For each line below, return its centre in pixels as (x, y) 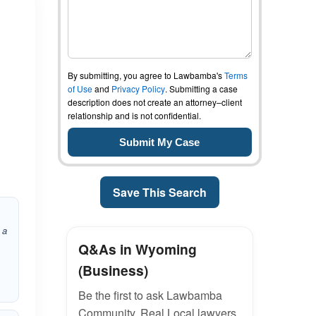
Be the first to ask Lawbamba (150, 295)
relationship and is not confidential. (134, 115)
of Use (80, 89)
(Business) (113, 270)
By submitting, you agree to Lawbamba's (146, 75)
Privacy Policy (138, 89)
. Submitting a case (201, 89)
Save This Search (159, 192)
